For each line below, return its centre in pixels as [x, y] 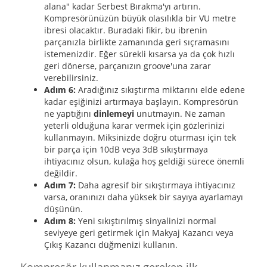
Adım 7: [60, 185]
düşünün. [63, 209]
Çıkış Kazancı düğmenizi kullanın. [111, 245]
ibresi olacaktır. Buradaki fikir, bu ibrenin [125, 30]
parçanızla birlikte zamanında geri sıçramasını [136, 42]
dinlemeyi [114, 114]
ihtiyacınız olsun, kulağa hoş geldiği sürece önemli [144, 161]
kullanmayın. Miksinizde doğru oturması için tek [140, 137]
